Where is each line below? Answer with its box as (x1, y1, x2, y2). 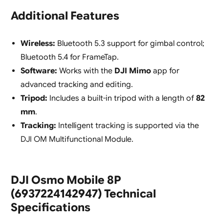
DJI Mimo (114, 66, 151, 76)
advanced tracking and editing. (20, 80, 133, 90)
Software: (20, 66, 57, 76)
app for (151, 66, 179, 76)
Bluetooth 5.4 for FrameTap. (20, 52, 119, 63)
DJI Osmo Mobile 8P (10, 173, 121, 188)
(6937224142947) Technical (10, 187, 156, 201)
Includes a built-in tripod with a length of (47, 93, 196, 104)
